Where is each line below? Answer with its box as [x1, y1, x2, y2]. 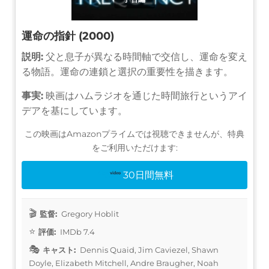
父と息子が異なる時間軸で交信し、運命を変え [43, 50, 247, 62]
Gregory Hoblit [59, 208, 119, 219]
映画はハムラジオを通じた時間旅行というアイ [43, 89, 247, 101]
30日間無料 [123, 169, 174, 181]
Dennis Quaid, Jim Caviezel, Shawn [78, 244, 219, 255]
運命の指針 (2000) [22, 29, 114, 43]
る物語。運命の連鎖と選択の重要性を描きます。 [22, 65, 233, 77]
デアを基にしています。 [22, 104, 127, 116]
